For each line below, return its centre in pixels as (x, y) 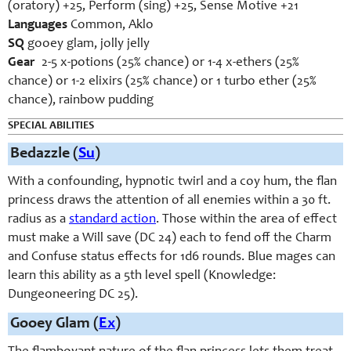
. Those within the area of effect (246, 220)
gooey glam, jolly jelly (87, 44)
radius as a (38, 220)
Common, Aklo (110, 25)
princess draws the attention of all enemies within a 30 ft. (169, 201)
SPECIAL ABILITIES (51, 126)
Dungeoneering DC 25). (73, 295)
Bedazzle (40, 154)
